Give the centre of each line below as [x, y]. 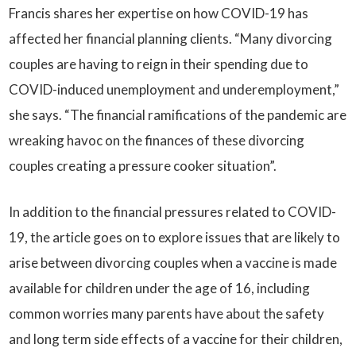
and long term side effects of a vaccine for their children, [176, 339]
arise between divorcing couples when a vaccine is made [173, 263]
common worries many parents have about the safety [167, 313]
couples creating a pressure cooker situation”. [143, 166]
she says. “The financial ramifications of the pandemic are [178, 115]
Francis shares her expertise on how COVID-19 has [159, 13]
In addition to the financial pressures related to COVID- [173, 212]
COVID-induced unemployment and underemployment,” [174, 89]
